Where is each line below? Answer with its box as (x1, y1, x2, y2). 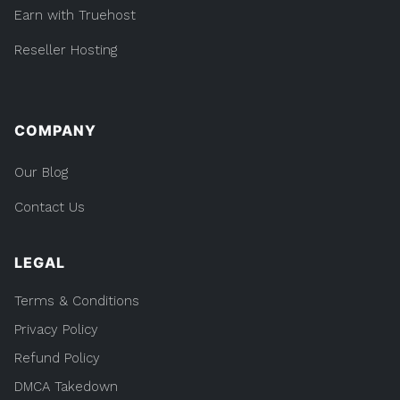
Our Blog (14, 163, 68, 180)
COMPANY (14, 121, 96, 139)
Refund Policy (14, 349, 100, 366)
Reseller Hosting (14, 41, 117, 58)
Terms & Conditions (14, 292, 139, 309)
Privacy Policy (14, 321, 98, 337)
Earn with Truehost (14, 6, 136, 23)
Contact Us (14, 198, 85, 215)
